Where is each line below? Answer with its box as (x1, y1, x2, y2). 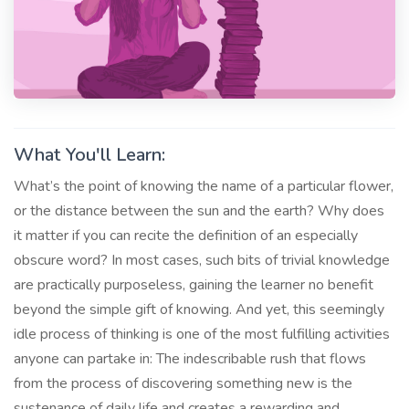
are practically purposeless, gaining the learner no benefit (14, 274, 373, 295)
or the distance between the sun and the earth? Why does (14, 200, 384, 221)
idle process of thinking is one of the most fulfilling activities (14, 323, 390, 344)
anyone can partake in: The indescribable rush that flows (14, 348, 366, 369)
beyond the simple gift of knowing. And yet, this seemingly (14, 299, 384, 320)
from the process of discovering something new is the (14, 372, 352, 393)
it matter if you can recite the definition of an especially (14, 225, 358, 246)
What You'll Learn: (14, 142, 165, 167)
